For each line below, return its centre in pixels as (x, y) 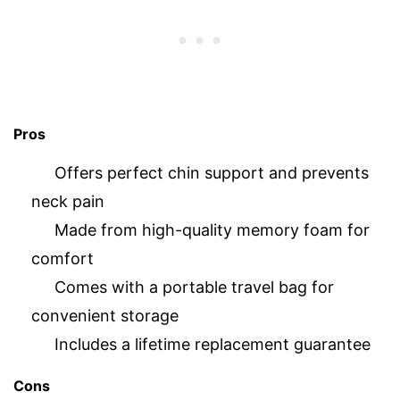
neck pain (68, 201)
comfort (62, 258)
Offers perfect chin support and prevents (212, 172)
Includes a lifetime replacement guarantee (212, 344)
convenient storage (105, 315)
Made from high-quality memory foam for (212, 229)
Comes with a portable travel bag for (194, 287)
